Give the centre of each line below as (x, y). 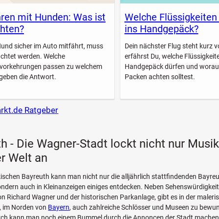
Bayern (59, 208)
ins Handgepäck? (161, 29)
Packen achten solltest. (160, 77)
